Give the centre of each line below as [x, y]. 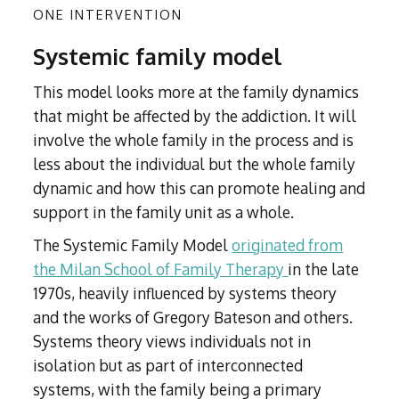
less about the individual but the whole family [195, 164]
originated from [288, 245]
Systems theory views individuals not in [172, 342]
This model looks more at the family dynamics [196, 92]
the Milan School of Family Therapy [161, 269]
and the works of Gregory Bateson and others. [193, 318]
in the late [324, 269]
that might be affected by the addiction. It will [195, 116]
